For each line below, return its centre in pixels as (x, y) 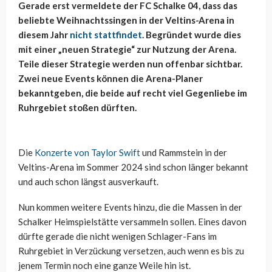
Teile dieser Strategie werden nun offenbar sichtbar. (130, 64)
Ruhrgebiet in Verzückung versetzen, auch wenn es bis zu (131, 251)
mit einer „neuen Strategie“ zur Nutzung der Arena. (127, 49)
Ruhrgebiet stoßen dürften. (77, 108)
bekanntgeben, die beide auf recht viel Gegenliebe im (133, 93)
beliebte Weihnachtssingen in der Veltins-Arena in (126, 20)
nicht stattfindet (106, 35)
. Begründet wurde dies (192, 35)
